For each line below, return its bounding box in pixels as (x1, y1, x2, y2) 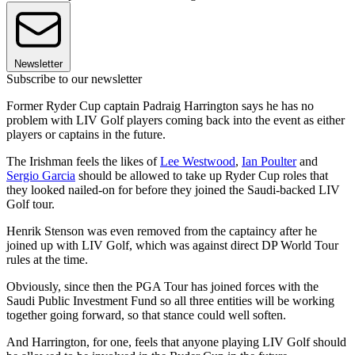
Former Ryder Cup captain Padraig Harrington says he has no (6, 99, 314, 113)
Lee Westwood (160, 155, 235, 169)
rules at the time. (6, 253, 88, 267)
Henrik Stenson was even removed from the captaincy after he (6, 224, 317, 239)
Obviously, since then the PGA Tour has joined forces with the (6, 280, 319, 294)
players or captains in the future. (6, 128, 166, 142)
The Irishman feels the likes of (6, 155, 160, 169)
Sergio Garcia (6, 169, 75, 183)
